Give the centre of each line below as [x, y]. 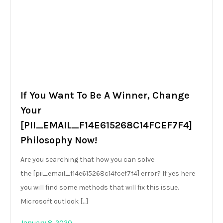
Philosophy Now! [59, 140]
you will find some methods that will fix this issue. [100, 187]
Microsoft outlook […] [54, 201]
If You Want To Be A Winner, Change [105, 95]
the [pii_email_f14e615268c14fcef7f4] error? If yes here [108, 173]
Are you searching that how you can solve [87, 160]
